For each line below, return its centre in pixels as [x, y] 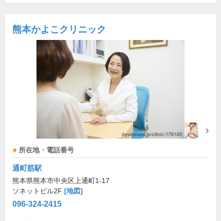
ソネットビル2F [38, 191]
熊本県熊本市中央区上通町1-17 [61, 181]
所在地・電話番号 [46, 150]
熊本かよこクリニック [59, 30]
